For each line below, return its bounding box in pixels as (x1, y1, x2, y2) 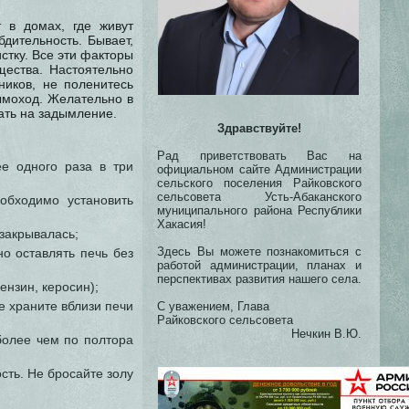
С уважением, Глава (157, 299, 269, 313)
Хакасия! (157, 217, 206, 231)
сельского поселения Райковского (157, 176, 362, 190)
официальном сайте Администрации (157, 163, 362, 176)
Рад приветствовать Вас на (157, 149, 362, 163)
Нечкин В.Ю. (291, 327, 362, 341)
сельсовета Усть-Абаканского (157, 190, 362, 204)
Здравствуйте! (217, 121, 301, 135)
